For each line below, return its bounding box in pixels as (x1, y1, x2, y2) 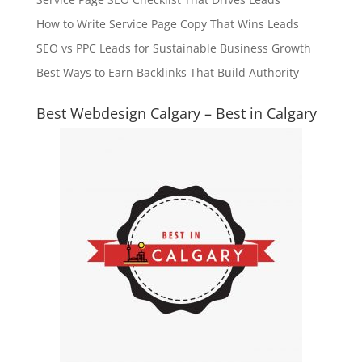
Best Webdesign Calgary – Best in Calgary (36, 103, 317, 123)
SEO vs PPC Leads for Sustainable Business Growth (36, 40, 311, 56)
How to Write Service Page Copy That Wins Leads (36, 16, 299, 32)
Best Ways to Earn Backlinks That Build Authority (36, 65, 299, 80)
